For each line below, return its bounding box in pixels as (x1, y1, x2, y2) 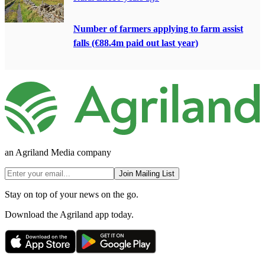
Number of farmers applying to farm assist (73, 23, 243, 34)
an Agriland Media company (5, 147, 111, 157)
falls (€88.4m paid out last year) (73, 37, 198, 48)
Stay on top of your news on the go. (5, 189, 138, 199)
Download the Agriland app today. (5, 209, 134, 219)
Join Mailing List (119, 169, 174, 178)
